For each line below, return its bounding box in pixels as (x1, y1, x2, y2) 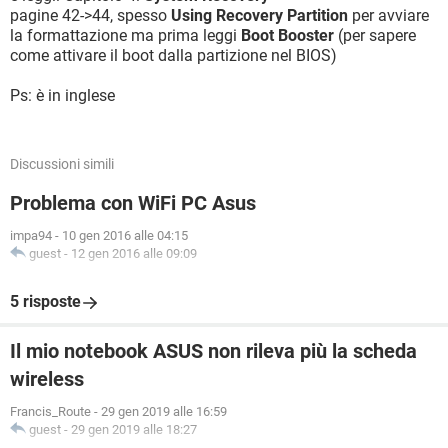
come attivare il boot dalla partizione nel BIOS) (10, 46, 337, 65)
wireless (10, 367, 84, 391)
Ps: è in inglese (10, 86, 115, 105)
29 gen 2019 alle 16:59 (101, 404, 227, 419)
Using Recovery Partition (171, 6, 348, 25)
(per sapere (334, 26, 416, 45)
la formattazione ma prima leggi (10, 26, 241, 45)
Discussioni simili (10, 156, 114, 172)
